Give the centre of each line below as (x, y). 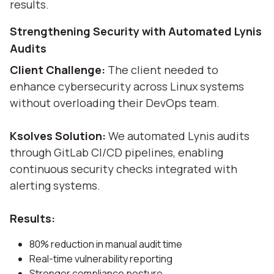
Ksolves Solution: (58, 135)
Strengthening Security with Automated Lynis (136, 31)
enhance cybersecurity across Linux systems (127, 86)
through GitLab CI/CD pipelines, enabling (117, 152)
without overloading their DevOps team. (115, 102)
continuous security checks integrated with (124, 168)
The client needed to (162, 69)
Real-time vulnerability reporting (101, 258)
